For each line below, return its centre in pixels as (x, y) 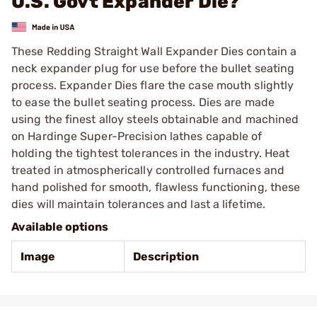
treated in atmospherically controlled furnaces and (148, 170)
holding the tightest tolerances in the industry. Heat (151, 153)
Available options (60, 226)
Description (166, 256)
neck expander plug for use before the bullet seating (153, 68)
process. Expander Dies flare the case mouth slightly (153, 85)
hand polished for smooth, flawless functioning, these (156, 187)
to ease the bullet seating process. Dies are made (143, 102)
